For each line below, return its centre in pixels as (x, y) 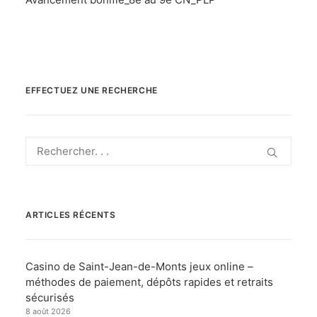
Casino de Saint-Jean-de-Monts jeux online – (139, 266)
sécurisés (50, 298)
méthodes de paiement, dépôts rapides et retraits (149, 282)
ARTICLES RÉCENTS (71, 215)
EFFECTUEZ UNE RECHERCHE (92, 90)
